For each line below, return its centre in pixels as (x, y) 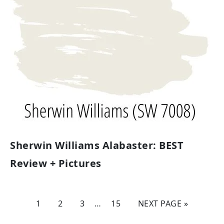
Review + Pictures (56, 163)
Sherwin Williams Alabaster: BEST (97, 145)
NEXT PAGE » (163, 203)
